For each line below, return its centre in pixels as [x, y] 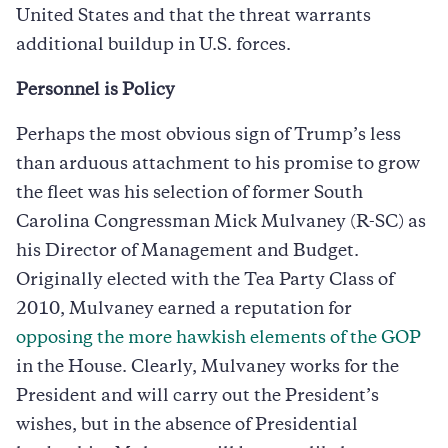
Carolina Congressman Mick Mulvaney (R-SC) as [221, 222]
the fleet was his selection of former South [189, 193]
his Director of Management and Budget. [187, 251]
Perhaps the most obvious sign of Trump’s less [208, 135]
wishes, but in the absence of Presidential [187, 425]
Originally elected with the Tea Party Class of [205, 280]
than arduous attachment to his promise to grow [218, 164]
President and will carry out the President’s [197, 396]
